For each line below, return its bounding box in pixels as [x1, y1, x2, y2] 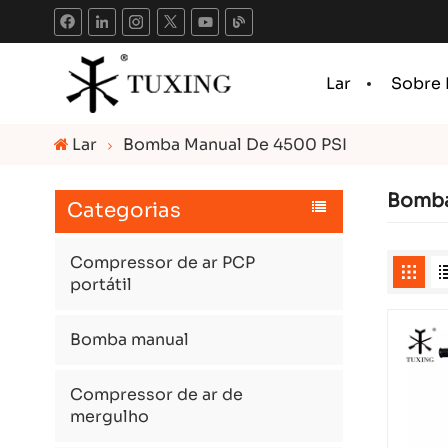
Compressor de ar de [69, 383, 243, 405]
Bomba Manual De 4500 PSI [122, 134, 347, 155]
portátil [69, 273, 132, 295]
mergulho [69, 405, 149, 427]
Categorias [66, 198, 181, 224]
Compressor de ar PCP [69, 251, 255, 273]
